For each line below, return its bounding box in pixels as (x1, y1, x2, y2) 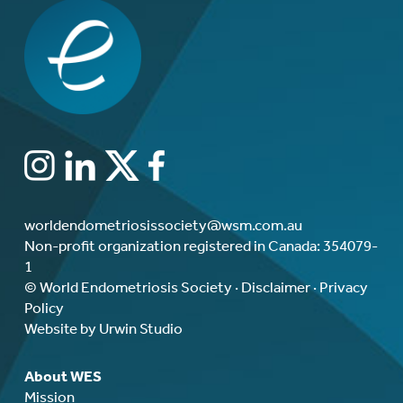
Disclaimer (240, 278, 310, 297)
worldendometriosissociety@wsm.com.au (23, 216, 302, 235)
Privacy (318, 278, 368, 297)
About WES (23, 367, 102, 386)
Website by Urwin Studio (23, 319, 183, 338)
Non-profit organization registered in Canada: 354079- (23, 237, 378, 255)
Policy (23, 299, 64, 318)
